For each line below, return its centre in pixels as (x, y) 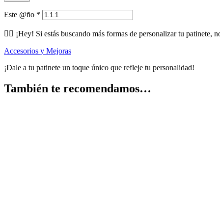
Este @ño (20, 15)
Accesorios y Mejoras (38, 51)
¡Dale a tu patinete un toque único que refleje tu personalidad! (99, 68)
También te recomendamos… (78, 89)
